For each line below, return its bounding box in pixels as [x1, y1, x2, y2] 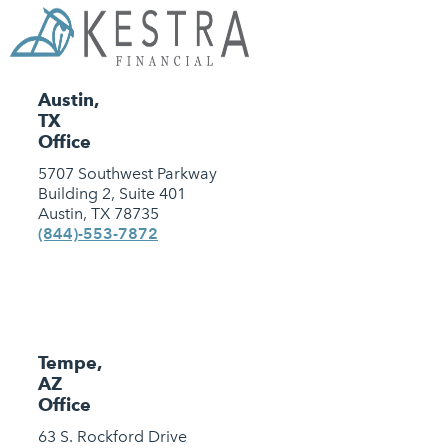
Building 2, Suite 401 [38, 184, 186, 203]
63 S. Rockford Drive [38, 427, 187, 446]
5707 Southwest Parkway [38, 164, 217, 183]
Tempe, [38, 352, 101, 373]
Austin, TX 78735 [38, 204, 159, 223]
